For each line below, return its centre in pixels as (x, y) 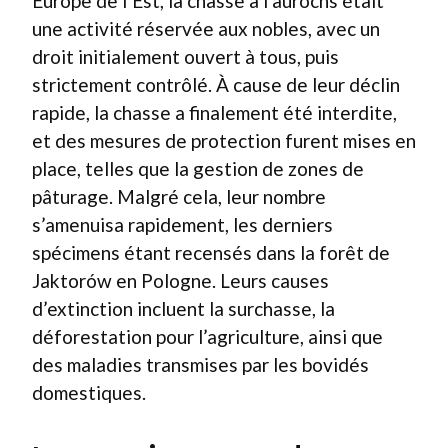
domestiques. (89, 392)
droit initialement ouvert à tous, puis (185, 56)
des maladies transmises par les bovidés (200, 364)
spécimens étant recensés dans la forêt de (211, 252)
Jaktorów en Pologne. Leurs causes (180, 280)
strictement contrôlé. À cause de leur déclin (216, 84)
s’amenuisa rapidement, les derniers (182, 224)
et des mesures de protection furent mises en (224, 140)
